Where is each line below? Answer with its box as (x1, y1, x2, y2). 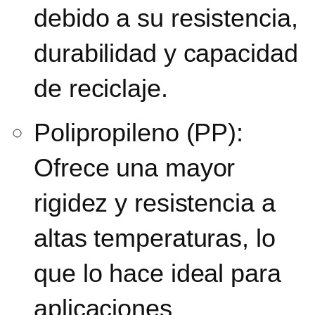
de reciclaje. (34, 73, 168, 103)
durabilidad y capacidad (34, 38, 298, 67)
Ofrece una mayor (34, 153, 236, 182)
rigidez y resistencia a (34, 188, 276, 217)
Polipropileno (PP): (34, 117, 244, 147)
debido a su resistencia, (34, 3, 298, 32)
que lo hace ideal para (34, 258, 281, 288)
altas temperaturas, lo (34, 223, 276, 252)
